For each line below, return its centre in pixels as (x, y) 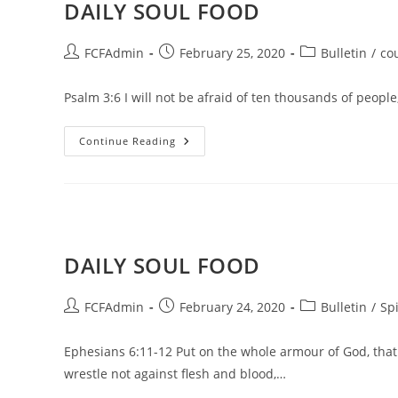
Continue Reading (127, 141)
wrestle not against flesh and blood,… (175, 374)
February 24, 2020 (232, 307)
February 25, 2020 (232, 53)
